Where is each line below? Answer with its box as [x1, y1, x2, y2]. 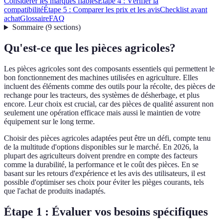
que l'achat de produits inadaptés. [4, 187, 106, 196]
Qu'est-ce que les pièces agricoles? [4, 42, 175, 55]
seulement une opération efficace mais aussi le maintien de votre [4, 109, 200, 117]
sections [53, 23, 78, 32]
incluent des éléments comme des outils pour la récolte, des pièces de [4, 82, 215, 91]
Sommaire [12, 23, 44, 32]
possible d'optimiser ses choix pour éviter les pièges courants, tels [4, 178, 204, 187]
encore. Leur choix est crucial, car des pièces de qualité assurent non [4, 100, 214, 109]
